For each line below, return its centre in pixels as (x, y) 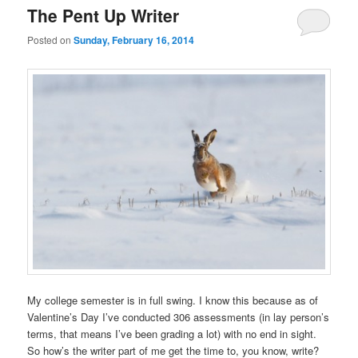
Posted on (51, 40)
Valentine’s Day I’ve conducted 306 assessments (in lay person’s (179, 316)
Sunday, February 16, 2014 (134, 40)
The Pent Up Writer (103, 16)
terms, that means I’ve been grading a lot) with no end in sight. (172, 333)
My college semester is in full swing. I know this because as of (173, 300)
